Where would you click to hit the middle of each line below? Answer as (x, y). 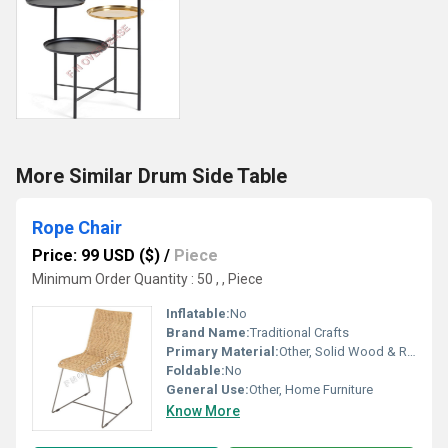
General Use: (207, 389)
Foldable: (195, 370)
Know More (203, 411)
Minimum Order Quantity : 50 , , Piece (147, 279)
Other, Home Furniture (311, 389)
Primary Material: (222, 351)
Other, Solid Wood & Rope (343, 351)
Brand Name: (208, 332)
